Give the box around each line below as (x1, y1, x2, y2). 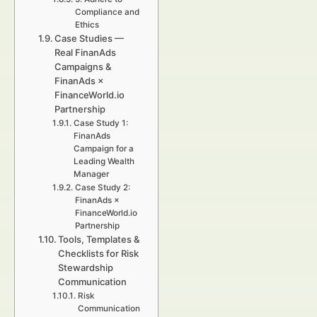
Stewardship (58, 262, 114, 273)
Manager (73, 169, 109, 179)
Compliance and (74, 7, 139, 17)
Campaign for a (73, 144, 134, 154)
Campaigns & (54, 61, 112, 72)
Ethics (74, 20, 99, 30)
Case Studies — (54, 33, 125, 44)
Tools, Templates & (58, 234, 140, 245)
